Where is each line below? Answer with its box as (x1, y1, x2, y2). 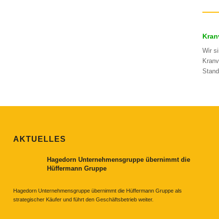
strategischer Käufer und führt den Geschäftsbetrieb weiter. (13, 197, 153, 203)
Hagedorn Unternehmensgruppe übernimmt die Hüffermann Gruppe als (13, 188, 182, 194)
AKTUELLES (13, 134, 66, 143)
